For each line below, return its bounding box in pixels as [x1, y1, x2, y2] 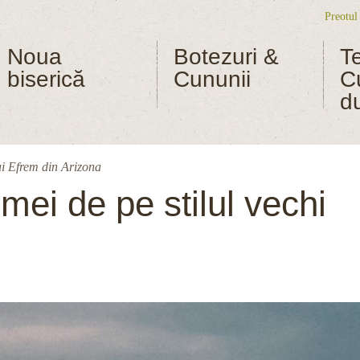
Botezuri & [173, 44, 279, 69]
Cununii [173, 67, 251, 92]
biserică [6, 67, 85, 92]
